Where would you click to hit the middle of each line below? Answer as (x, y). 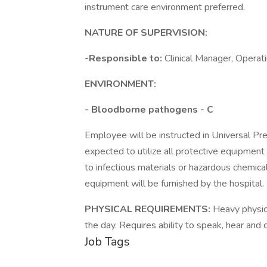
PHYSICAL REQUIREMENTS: (149, 209)
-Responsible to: (125, 58)
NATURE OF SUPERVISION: (146, 33)
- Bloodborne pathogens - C (149, 110)
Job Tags (107, 242)
